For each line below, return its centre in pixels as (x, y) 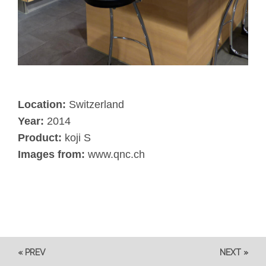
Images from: (51, 154)
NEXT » (234, 252)
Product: (40, 138)
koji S (78, 138)
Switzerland (95, 104)
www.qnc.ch (116, 154)
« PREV (32, 252)
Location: (42, 104)
